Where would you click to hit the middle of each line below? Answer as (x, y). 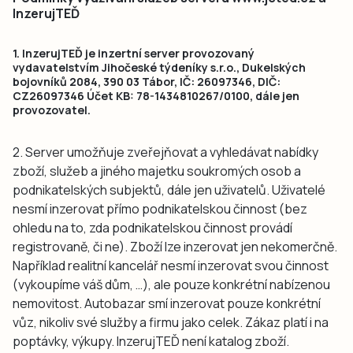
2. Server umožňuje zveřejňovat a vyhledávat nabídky (165, 152)
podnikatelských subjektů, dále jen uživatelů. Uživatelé (169, 190)
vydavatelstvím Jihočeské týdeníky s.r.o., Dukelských (159, 67)
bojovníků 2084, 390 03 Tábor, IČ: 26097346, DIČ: (147, 81)
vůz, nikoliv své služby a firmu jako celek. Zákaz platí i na (171, 322)
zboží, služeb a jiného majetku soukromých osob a (157, 171)
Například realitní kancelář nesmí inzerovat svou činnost (171, 265)
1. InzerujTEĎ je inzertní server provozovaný (134, 53)
